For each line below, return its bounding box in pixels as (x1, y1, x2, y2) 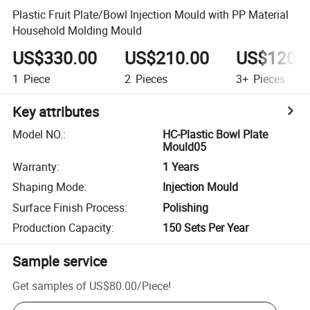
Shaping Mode (12, 179, 84, 195)
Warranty (12, 159, 57, 175)
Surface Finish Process (12, 199, 125, 215)
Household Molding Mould (12, 22, 143, 38)
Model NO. (12, 126, 64, 142)
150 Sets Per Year (163, 220, 249, 236)
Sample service (12, 252, 108, 271)
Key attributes (12, 102, 100, 121)
